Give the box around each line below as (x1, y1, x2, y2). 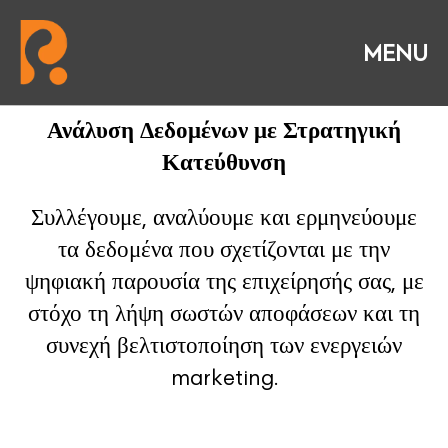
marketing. (170, 363, 278, 392)
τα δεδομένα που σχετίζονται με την (58, 235, 390, 264)
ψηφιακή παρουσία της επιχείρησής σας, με (24, 267, 424, 296)
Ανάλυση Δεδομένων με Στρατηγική (47, 116, 401, 145)
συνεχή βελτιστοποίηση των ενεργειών (46, 331, 402, 360)
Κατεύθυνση (162, 148, 286, 177)
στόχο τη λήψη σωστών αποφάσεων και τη (28, 299, 420, 328)
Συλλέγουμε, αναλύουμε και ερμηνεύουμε (31, 203, 417, 232)
